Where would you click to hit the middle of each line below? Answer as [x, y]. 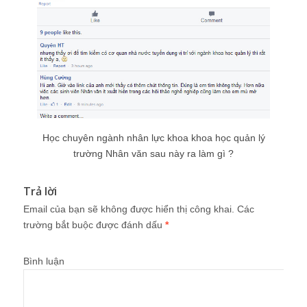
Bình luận [44, 261]
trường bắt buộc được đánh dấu [94, 224]
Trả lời [40, 191]
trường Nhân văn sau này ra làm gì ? [153, 153]
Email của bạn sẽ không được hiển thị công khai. [129, 209]
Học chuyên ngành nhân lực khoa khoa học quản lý [153, 137]
